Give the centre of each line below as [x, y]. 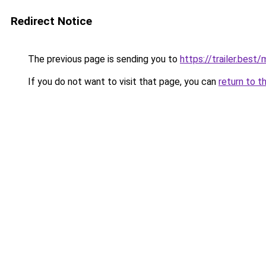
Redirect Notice [51, 21]
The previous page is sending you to [103, 59]
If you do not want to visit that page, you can [122, 82]
